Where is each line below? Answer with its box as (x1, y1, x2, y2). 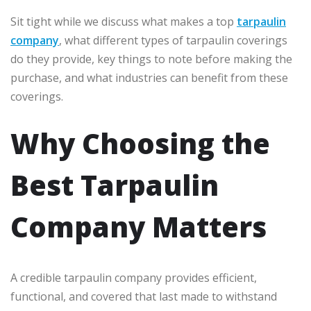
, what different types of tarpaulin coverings (59, 33, 287, 49)
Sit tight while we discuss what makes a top (10, 14, 237, 30)
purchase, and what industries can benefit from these (10, 70, 288, 86)
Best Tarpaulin (10, 166, 219, 205)
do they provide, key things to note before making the (10, 51, 292, 67)
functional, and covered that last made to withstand (10, 289, 277, 305)
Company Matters (10, 208, 267, 246)
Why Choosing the (10, 124, 270, 163)
